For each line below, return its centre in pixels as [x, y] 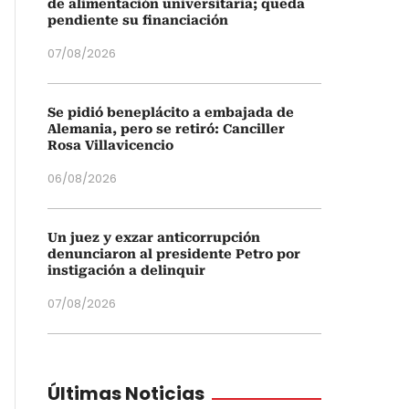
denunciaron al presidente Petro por [174, 254]
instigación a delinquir [126, 270]
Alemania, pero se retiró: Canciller [166, 129]
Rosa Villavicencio [110, 145]
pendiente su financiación [138, 20]
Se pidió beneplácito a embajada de [171, 112]
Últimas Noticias [126, 393]
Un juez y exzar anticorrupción [154, 237]
